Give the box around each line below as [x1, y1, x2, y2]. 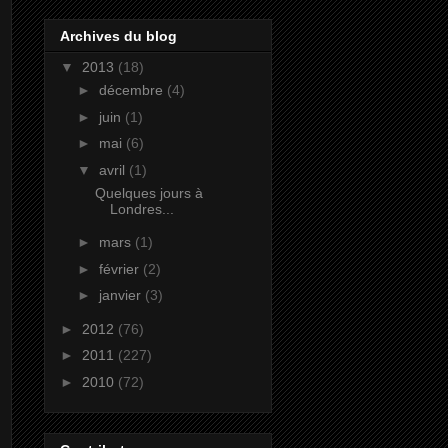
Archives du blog [60, 28, 177, 45]
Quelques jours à [94, 184, 203, 201]
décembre [98, 82, 167, 99]
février [98, 260, 143, 277]
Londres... [109, 200, 174, 217]
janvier [98, 287, 145, 304]
